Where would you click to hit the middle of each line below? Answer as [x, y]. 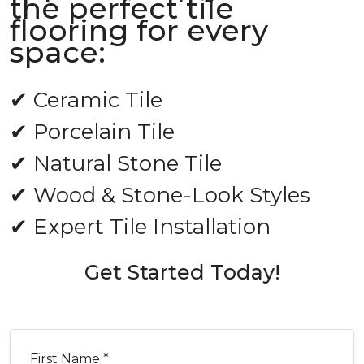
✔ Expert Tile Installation [140, 227]
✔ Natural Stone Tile [116, 163]
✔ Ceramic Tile [86, 100]
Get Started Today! [182, 272]
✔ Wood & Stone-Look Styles [160, 195]
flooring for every [139, 30]
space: [58, 52]
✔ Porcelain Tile [92, 132]
